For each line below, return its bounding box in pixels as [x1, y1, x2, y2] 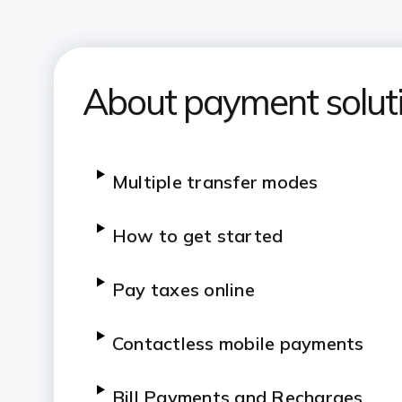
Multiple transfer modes [111, 170, 319, 193]
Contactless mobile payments [111, 332, 364, 354]
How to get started [111, 224, 284, 247]
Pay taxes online [111, 278, 255, 301]
